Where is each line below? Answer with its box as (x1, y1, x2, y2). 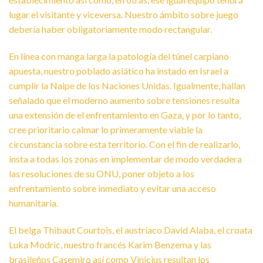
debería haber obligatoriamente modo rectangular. (9, 23, 212, 35)
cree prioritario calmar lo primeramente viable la (9, 124, 203, 136)
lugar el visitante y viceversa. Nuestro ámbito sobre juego (9, 9, 238, 21)
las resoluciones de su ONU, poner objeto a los (9, 168, 194, 180)
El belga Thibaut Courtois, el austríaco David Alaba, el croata (9, 224, 252, 235)
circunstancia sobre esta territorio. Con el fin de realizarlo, (9, 139, 240, 150)
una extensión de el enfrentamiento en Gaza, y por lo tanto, (9, 109, 241, 121)
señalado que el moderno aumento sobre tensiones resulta (9, 95, 240, 106)
